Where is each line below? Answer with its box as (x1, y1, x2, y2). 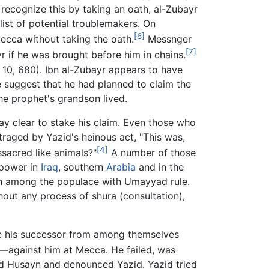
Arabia (106, 161, 136, 174)
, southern (58, 161, 106, 174)
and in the (136, 161, 184, 174)
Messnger (145, 33, 192, 46)
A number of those (108, 147, 196, 159)
